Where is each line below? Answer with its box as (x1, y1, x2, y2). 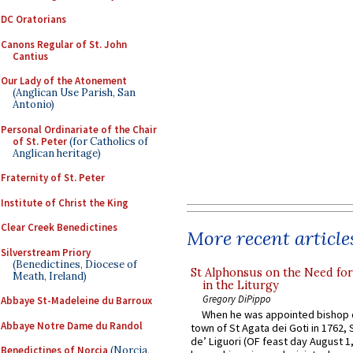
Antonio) (13, 98, 54, 111)
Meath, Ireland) (13, 269, 87, 283)
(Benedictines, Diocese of (13, 257, 137, 271)
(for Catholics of (67, 134, 148, 148)
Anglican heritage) (13, 146, 101, 160)
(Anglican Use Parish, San (13, 86, 136, 99)
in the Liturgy (203, 277, 279, 292)
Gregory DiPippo (203, 292, 271, 305)
